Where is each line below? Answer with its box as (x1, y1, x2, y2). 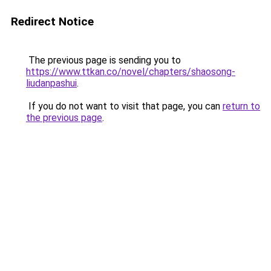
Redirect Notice (11, 15, 94, 28)
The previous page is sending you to (26, 54, 181, 66)
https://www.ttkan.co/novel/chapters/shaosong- (26, 66, 235, 77)
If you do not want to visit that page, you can (26, 100, 223, 112)
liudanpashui (26, 77, 77, 89)
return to (223, 100, 260, 112)
